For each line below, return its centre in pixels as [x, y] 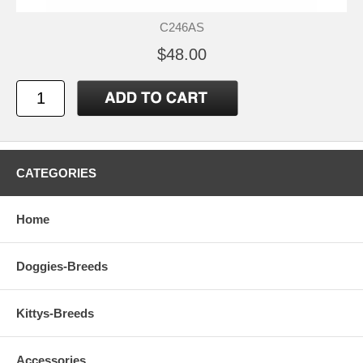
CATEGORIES [56, 173]
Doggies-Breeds [62, 266]
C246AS [181, 27]
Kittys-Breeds [55, 313]
